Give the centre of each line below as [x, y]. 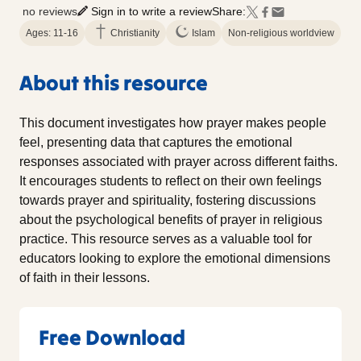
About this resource [114, 83]
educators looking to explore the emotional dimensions [175, 259]
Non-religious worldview [281, 33]
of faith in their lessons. [85, 278]
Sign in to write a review [149, 12]
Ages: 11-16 [52, 33]
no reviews [50, 12]
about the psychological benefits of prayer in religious [171, 220]
